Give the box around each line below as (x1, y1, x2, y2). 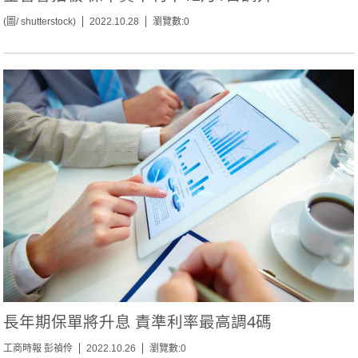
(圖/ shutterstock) (3, 16, 77, 28)
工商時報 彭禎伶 (3, 343, 74, 355)
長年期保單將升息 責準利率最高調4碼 (3, 311, 272, 333)
